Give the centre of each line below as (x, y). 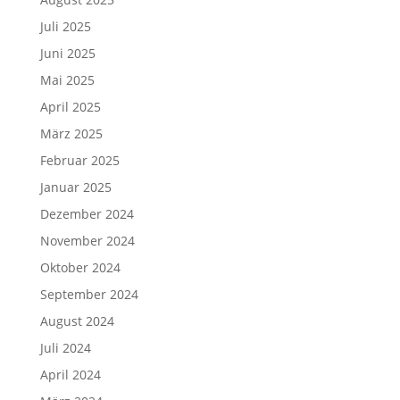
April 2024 (70, 374)
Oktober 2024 (80, 267)
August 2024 (77, 321)
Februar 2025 (79, 160)
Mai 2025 (67, 79)
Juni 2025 (67, 53)
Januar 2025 (75, 187)
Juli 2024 (65, 347)
